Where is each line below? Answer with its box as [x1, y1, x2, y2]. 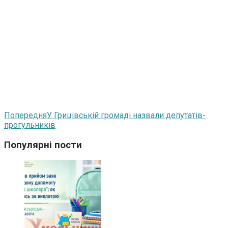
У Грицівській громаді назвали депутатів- [47, 110, 206, 120]
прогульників [4, 120, 55, 130]
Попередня [4, 110, 47, 120]
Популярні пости [4, 139, 82, 151]
